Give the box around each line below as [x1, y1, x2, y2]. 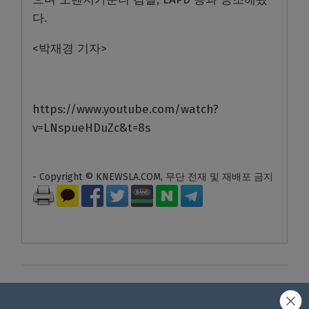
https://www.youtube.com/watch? [32, 102, 219, 117]
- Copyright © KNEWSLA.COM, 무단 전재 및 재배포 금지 [32, 171, 273, 183]
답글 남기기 [21, 281, 107, 301]
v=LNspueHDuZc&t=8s [32, 121, 150, 136]
